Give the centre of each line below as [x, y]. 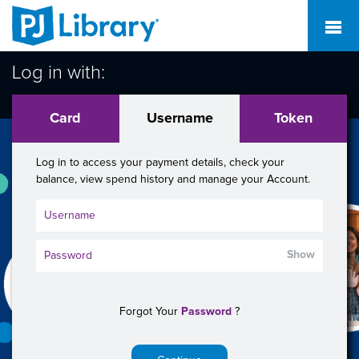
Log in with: [58, 73]
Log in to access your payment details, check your [160, 163]
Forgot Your [150, 312]
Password [206, 312]
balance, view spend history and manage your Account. [173, 179]
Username [179, 119]
